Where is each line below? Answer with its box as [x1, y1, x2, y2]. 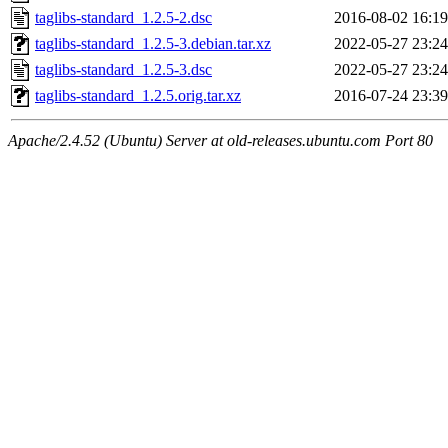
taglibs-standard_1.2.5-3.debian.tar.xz [35, 35, 271, 53]
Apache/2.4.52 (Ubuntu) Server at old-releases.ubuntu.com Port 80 [8, 132, 433, 150]
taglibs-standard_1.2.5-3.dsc [35, 61, 212, 79]
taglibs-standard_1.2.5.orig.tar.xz [35, 87, 241, 105]
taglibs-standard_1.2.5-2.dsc [35, 9, 212, 27]
